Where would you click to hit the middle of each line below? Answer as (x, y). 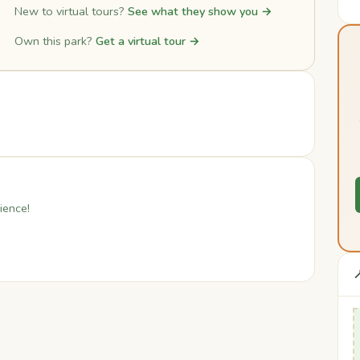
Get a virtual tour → (147, 41)
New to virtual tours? (71, 11)
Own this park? (55, 41)
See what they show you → (200, 11)
